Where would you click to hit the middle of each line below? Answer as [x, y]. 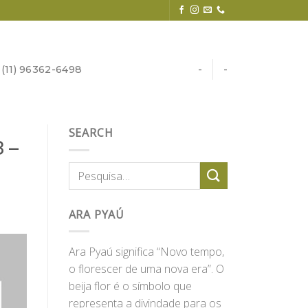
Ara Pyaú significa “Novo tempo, [146, 252]
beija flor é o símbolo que [130, 286]
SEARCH [91, 133]
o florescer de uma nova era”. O [146, 269]
